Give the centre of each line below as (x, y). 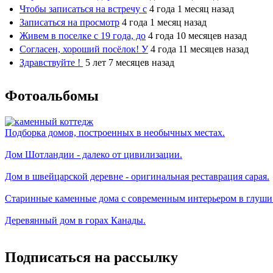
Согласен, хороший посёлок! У (84, 49)
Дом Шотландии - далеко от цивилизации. (94, 155)
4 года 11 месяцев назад (200, 49)
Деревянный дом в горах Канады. (75, 221)
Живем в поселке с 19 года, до (83, 36)
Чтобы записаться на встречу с (83, 9)
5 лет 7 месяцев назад (130, 63)
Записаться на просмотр (69, 23)
